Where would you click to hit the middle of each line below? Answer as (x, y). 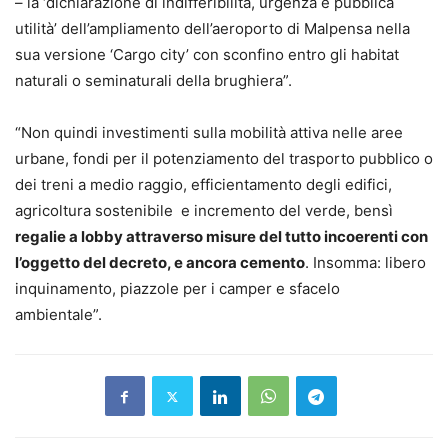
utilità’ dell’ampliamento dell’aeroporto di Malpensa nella (212, 29)
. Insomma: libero (365, 263)
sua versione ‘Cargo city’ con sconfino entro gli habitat (207, 55)
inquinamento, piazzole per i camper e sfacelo (177, 289)
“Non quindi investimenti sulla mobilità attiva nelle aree (209, 133)
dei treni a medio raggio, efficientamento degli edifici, (203, 185)
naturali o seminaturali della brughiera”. (153, 81)
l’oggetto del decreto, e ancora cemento (160, 263)
